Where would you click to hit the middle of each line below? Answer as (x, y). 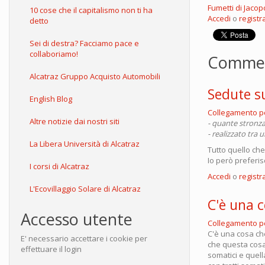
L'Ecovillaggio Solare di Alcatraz (85, 189)
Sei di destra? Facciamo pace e (84, 43)
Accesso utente (77, 219)
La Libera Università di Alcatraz (85, 144)
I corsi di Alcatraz (59, 166)
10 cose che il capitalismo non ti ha (91, 10)
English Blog (51, 99)
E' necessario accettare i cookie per (84, 238)
